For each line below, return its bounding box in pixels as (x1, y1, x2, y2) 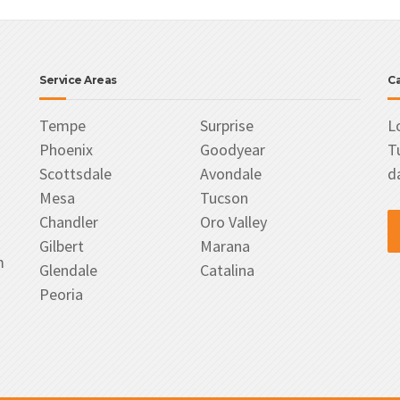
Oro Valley (200, 212, 267, 232)
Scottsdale (39, 163, 112, 184)
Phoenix (39, 139, 93, 160)
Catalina (200, 260, 254, 280)
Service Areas (39, 73, 117, 87)
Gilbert (39, 236, 84, 256)
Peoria (39, 284, 83, 304)
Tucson (200, 187, 248, 208)
